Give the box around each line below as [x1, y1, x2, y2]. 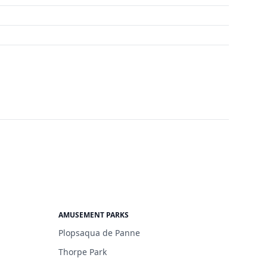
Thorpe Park [58, 246, 107, 257]
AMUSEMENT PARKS [58, 210, 129, 220]
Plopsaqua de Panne [58, 227, 140, 238]
